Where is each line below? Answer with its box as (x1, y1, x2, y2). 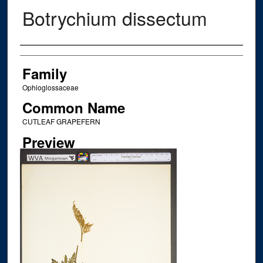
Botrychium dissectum (22, 4, 207, 32)
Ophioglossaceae (22, 82, 79, 93)
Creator (19, 46, 66, 68)
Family (22, 63, 67, 84)
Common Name (22, 97, 125, 118)
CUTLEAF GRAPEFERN (22, 116, 100, 127)
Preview (22, 131, 75, 152)
